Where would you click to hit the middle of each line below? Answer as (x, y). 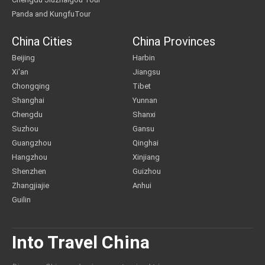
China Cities (42, 41)
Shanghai (28, 100)
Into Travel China (81, 242)
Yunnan (145, 100)
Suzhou (25, 129)
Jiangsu (146, 72)
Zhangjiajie (30, 185)
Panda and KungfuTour (51, 14)
